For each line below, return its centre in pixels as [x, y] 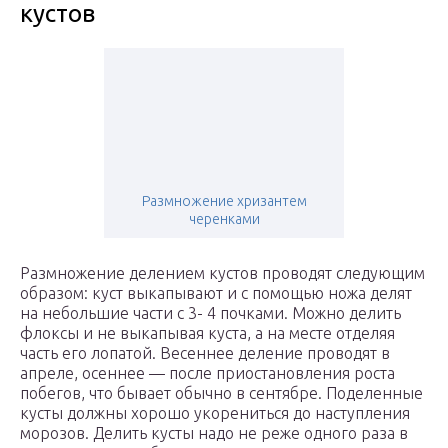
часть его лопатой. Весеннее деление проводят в [205, 353]
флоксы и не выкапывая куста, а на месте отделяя [207, 333]
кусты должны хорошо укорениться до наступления [215, 413]
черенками [224, 219]
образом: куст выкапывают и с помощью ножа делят [216, 293]
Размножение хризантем [224, 201]
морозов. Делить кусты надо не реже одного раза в [214, 433]
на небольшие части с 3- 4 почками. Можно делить [210, 313]
